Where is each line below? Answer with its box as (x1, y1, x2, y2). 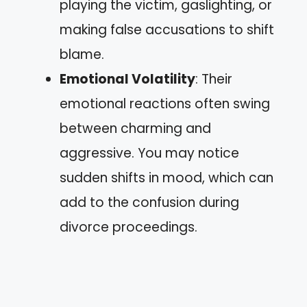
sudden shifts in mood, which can (60, 168, 273, 187)
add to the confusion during (60, 193, 239, 212)
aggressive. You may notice (60, 143, 239, 162)
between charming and (60, 119, 211, 138)
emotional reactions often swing (60, 94, 270, 113)
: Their (195, 69, 232, 88)
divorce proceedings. (60, 217, 197, 236)
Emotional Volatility (60, 69, 195, 88)
